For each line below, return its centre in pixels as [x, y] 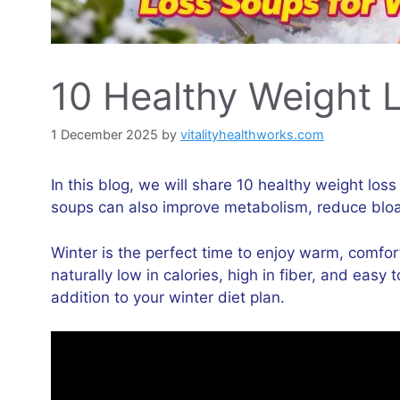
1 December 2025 [104, 135]
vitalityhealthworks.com [252, 135]
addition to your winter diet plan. [168, 297]
